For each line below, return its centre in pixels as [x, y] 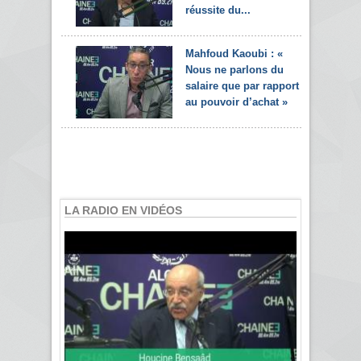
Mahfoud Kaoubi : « [234, 53]
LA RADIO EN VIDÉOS [123, 210]
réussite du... [218, 10]
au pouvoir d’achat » [237, 102]
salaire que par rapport [242, 85]
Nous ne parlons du [234, 69]
